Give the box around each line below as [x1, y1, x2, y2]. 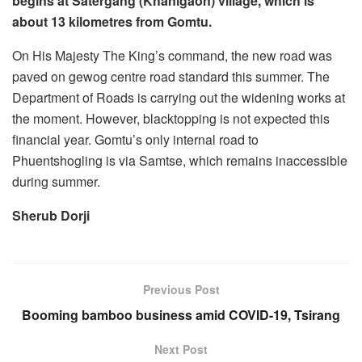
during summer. [12, 171, 100, 191]
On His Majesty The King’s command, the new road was [12, 45, 332, 65]
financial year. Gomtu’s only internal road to [12, 129, 259, 149]
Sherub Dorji [12, 205, 90, 225]
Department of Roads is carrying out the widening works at [12, 87, 345, 107]
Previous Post [142, 280, 220, 297]
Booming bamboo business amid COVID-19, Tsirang [22, 305, 340, 324]
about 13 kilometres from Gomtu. [12, 11, 212, 31]
